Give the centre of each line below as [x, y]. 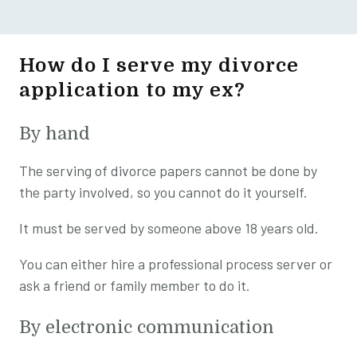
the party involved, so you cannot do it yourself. [163, 192]
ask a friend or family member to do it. [136, 285]
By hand [55, 133]
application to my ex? [132, 90]
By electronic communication [147, 327]
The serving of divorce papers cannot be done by [168, 170]
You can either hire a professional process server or [176, 263]
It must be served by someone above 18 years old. [169, 228]
